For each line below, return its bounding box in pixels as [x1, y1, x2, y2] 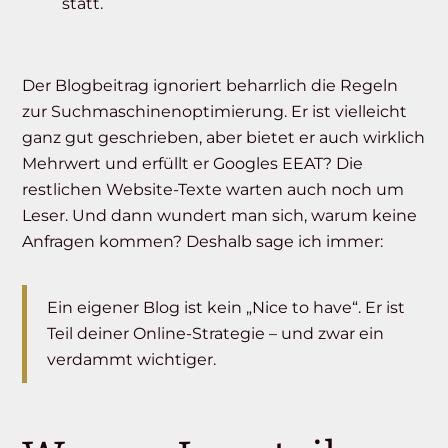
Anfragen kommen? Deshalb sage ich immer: [22, 232, 384, 252]
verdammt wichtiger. [47, 350, 217, 370]
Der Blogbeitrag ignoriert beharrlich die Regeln [22, 76, 399, 96]
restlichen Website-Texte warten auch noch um [22, 180, 405, 200]
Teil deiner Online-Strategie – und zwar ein [47, 324, 385, 344]
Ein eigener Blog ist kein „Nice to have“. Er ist [47, 298, 406, 318]
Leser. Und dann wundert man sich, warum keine [22, 206, 418, 226]
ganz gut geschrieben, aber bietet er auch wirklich [22, 128, 426, 148]
